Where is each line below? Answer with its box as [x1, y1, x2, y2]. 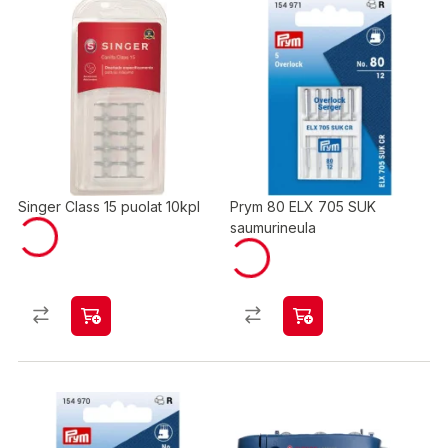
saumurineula [230, 219, 316, 236]
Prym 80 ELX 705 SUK [230, 198, 376, 215]
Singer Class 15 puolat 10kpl [18, 198, 200, 215]
